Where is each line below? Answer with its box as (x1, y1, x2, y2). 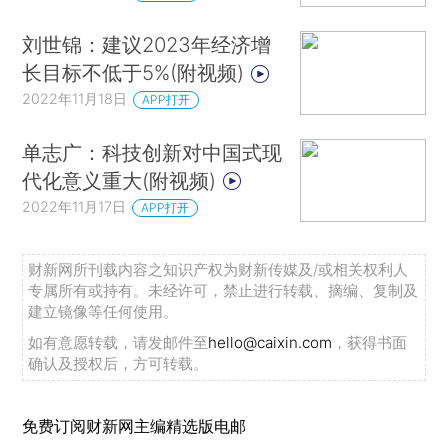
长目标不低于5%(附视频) (22, 60, 251, 86)
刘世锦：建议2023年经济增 (22, 32, 272, 58)
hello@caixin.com (208, 332, 333, 352)
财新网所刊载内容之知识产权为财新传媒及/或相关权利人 (28, 259, 409, 279)
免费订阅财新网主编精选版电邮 (22, 416, 247, 437)
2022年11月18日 (22, 90, 128, 108)
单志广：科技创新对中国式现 (22, 139, 283, 165)
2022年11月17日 (22, 197, 127, 215)
